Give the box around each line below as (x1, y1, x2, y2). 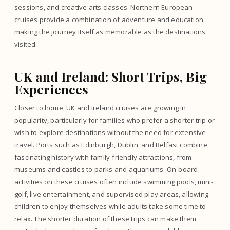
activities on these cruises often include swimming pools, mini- (14, 177, 214, 186)
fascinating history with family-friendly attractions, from (14, 152, 192, 162)
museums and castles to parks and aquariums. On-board (14, 165, 198, 174)
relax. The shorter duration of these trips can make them (14, 214, 197, 223)
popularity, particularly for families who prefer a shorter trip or (14, 116, 215, 125)
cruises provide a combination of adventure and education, (14, 15, 205, 24)
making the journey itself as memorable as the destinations (14, 27, 206, 36)
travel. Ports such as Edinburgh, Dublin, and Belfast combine (14, 140, 207, 149)
